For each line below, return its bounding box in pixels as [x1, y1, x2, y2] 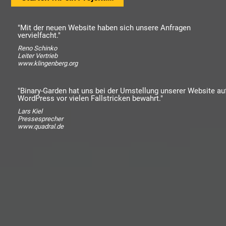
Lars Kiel [18, 107, 42, 115]
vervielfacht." [18, 31, 61, 40]
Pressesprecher [18, 115, 63, 123]
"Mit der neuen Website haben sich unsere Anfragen [18, 23, 191, 32]
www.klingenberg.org [18, 60, 78, 67]
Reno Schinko [18, 44, 57, 52]
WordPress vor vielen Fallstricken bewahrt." [18, 94, 163, 103]
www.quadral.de [18, 123, 64, 130]
